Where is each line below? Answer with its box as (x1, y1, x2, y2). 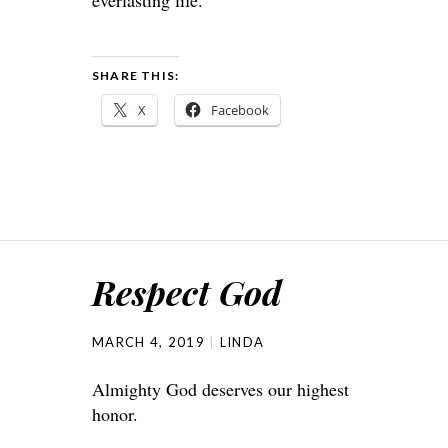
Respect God (92, 268, 282, 315)
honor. (92, 401, 138, 426)
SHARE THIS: (92, 67, 180, 83)
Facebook (211, 100, 269, 119)
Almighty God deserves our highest (92, 376, 349, 401)
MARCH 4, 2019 (92, 333, 205, 350)
